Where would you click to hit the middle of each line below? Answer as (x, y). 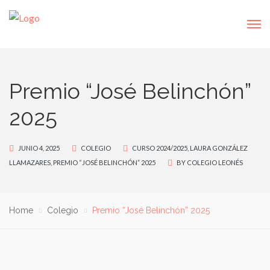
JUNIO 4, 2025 (39, 148)
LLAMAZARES (30, 162)
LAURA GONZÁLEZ (219, 148)
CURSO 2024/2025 (160, 148)
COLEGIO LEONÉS (215, 162)
